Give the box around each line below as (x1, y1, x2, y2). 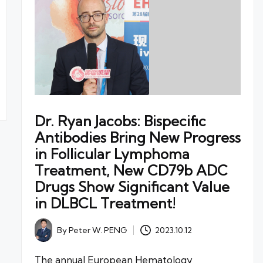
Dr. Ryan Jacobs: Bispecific (34, 112, 206, 130)
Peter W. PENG (68, 225, 127, 236)
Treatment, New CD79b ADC (34, 161, 228, 180)
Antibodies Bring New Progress (34, 129, 241, 147)
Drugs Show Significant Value (34, 178, 230, 196)
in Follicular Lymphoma (34, 145, 190, 163)
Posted (33, 228, 62, 240)
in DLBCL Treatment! (34, 194, 176, 213)
